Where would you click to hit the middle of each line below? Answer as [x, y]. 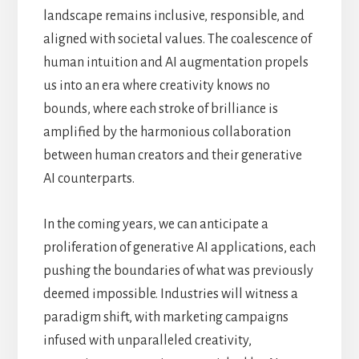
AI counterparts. [89, 178]
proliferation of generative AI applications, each [179, 247]
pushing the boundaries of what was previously [178, 270]
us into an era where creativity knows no [156, 85]
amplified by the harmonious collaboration [167, 132]
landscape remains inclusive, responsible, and [173, 16]
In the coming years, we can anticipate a [155, 224]
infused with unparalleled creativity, [147, 340]
